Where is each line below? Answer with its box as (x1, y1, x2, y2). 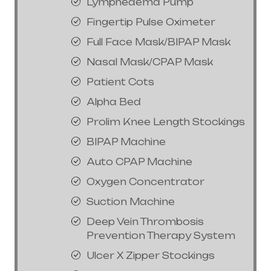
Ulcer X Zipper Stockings (87, 250, 215, 262)
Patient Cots (87, 76, 154, 88)
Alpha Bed (87, 96, 141, 108)
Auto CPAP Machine (87, 156, 192, 168)
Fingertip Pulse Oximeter (87, 16, 215, 28)
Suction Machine (87, 196, 175, 208)
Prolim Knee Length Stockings (87, 116, 245, 128)
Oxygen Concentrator (87, 176, 204, 188)
